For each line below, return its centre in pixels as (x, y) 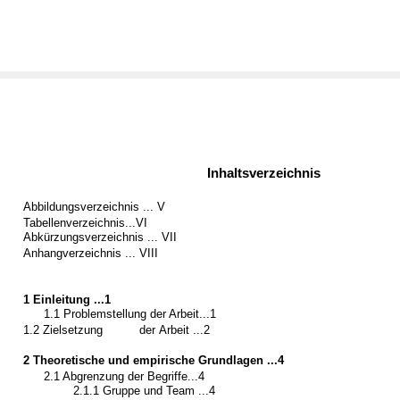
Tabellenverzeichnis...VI (86, 222)
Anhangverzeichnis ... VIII (91, 253)
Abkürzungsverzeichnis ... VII (100, 237)
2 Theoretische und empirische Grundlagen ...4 (154, 361)
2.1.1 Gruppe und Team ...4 (144, 391)
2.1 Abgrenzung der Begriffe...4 (124, 376)
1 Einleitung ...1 (67, 299)
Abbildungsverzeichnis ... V (95, 207)
